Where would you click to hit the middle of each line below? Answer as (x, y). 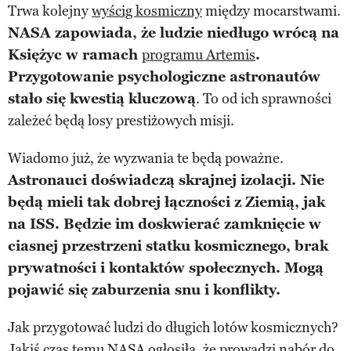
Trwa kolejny (50, 11)
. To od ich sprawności (264, 98)
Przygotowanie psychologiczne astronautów (164, 76)
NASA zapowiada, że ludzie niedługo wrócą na (174, 33)
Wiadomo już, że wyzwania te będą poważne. (146, 158)
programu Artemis (199, 54)
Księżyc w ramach (75, 54)
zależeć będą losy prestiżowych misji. (121, 120)
